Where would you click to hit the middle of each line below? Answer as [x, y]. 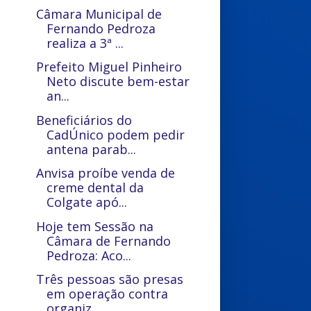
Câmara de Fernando [109, 241]
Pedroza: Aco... [89, 255]
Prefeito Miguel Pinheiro [109, 67]
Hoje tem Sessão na [95, 226]
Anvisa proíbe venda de [106, 173]
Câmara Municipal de [99, 14]
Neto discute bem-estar [118, 81]
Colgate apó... [87, 202]
